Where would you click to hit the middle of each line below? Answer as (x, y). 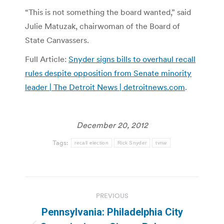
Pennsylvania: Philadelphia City (112, 212)
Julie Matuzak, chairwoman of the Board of (102, 26)
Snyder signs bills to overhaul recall (132, 59)
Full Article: (47, 59)
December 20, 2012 (112, 125)
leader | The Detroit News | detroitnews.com (105, 87)
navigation (65, 209)
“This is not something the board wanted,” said (108, 12)
